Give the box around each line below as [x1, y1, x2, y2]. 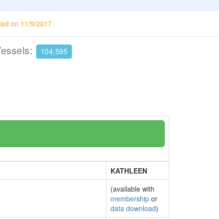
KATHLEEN [110, 166, 147, 175]
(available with [110, 184, 154, 194]
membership [110, 194, 149, 203]
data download [110, 203, 156, 213]
